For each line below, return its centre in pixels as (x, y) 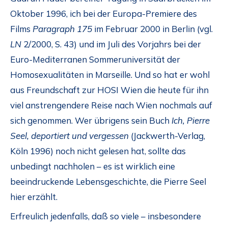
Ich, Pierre (191, 120)
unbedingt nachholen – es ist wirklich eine (93, 166)
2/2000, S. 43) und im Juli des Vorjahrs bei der (111, 44)
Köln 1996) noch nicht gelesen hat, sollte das (98, 151)
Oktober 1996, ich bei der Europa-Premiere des (104, 13)
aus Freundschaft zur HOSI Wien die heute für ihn (109, 90)
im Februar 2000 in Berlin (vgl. (152, 28)
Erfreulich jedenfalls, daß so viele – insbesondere (106, 216)
